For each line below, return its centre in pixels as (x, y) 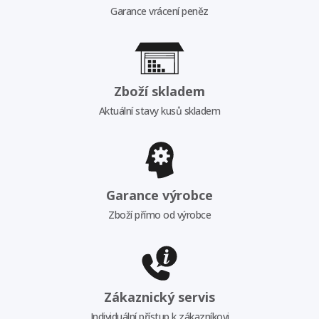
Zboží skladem (159, 91)
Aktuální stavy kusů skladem (159, 110)
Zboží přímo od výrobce (159, 214)
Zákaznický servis (159, 297)
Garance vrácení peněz (159, 11)
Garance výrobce (159, 195)
